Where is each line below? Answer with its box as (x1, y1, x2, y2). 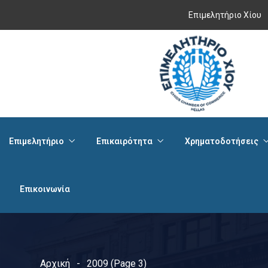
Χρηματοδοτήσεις (185, 136, 258, 146)
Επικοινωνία (20, 184, 70, 194)
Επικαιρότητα (96, 136, 153, 146)
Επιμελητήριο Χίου (188, 10, 261, 20)
